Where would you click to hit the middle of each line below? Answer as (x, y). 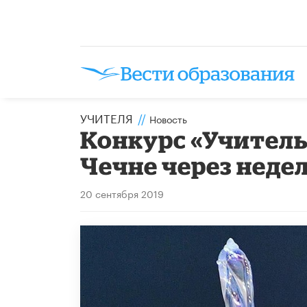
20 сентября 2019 (122, 193)
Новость (168, 118)
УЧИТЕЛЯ (107, 117)
